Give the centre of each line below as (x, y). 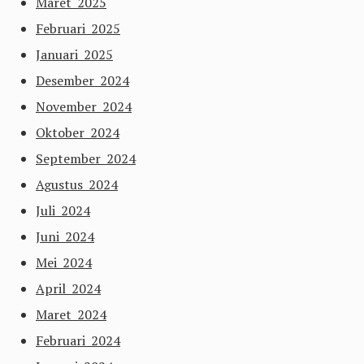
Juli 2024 (63, 210)
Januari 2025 (74, 54)
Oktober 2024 (78, 132)
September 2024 (86, 158)
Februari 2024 (78, 340)
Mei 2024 (64, 262)
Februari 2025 (78, 28)
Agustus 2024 (77, 184)
